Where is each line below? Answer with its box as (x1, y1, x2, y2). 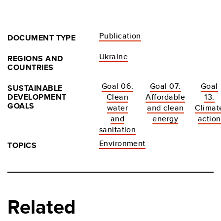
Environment (99, 138, 146, 149)
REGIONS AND (7, 53, 63, 65)
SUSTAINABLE (7, 82, 63, 94)
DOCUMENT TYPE (7, 32, 76, 44)
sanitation (99, 124, 136, 136)
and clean (147, 102, 184, 114)
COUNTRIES (7, 62, 54, 74)
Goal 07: (149, 80, 181, 92)
